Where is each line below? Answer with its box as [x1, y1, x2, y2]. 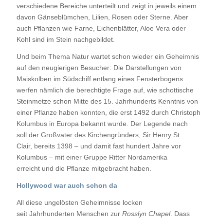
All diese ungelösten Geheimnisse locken [16, 198, 143, 206]
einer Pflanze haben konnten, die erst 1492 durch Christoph [16, 109, 200, 117]
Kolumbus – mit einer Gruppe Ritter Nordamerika [16, 153, 167, 162]
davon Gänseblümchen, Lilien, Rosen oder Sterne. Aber [16, 13, 188, 21]
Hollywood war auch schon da [16, 182, 117, 190]
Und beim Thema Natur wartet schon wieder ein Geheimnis [16, 53, 199, 61]
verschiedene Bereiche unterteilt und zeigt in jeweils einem [16, 2, 197, 10]
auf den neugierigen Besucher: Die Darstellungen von [16, 64, 182, 72]
